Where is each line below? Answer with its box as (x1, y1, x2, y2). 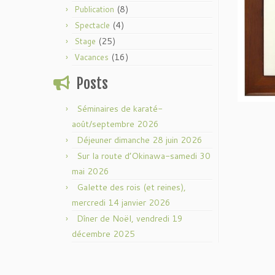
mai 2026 (72, 165, 109, 177)
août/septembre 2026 (72, 118, 159, 130)
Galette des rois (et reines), (77, 181, 186, 193)
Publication (74, 4, 114, 15)
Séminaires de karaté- (77, 103, 163, 115)
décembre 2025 (72, 228, 135, 240)
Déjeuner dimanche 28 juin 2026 (77, 134, 203, 146)
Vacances (74, 52, 109, 63)
